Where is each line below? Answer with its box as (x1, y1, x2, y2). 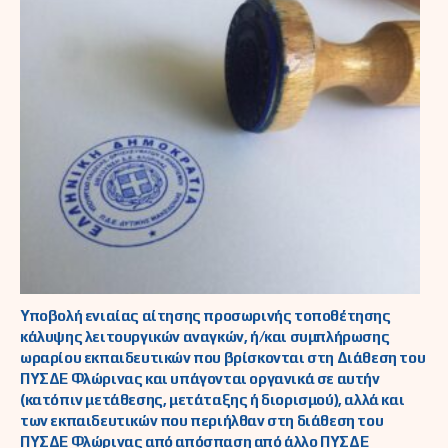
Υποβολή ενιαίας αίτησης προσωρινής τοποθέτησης (20, 307, 391, 325)
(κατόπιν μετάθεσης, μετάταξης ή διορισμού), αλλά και (20, 391, 405, 409)
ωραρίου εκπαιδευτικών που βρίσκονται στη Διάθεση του (20, 349, 426, 367)
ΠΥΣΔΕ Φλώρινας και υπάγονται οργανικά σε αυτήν (20, 370, 380, 388)
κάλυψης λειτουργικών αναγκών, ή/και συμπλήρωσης (20, 328, 390, 346)
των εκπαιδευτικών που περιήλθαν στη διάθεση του (20, 412, 384, 430)
